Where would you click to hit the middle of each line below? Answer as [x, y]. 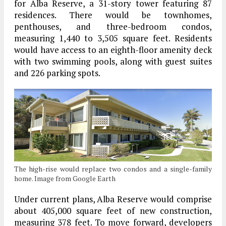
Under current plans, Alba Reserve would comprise [113, 199]
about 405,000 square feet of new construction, [113, 210]
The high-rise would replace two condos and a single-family [113, 168]
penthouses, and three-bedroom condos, [113, 26]
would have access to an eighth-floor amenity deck [113, 49]
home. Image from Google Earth [65, 178]
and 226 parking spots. [57, 73]
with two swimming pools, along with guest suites [113, 61]
